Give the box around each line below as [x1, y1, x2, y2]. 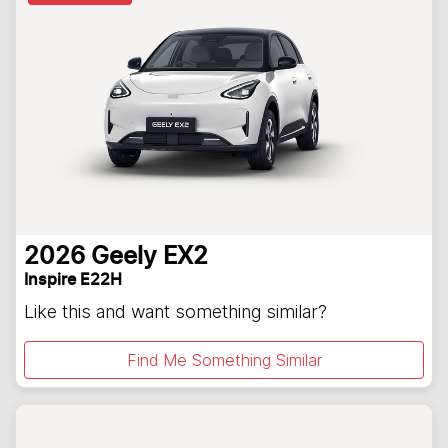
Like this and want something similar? [24, 301, 327, 323]
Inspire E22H [24, 272, 122, 289]
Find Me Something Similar [126, 350, 322, 371]
